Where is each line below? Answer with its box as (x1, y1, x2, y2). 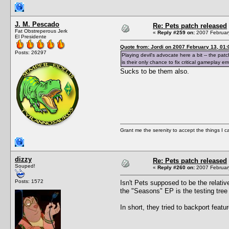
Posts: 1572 (15, 178, 43, 184)
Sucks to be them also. (120, 67, 189, 75)
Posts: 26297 (15, 49, 47, 55)
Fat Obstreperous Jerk (15, 28, 67, 34)
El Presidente (15, 33, 47, 39)
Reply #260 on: (157, 164, 195, 170)
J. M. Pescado (15, 20, 59, 28)
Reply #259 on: (157, 29, 195, 35)
